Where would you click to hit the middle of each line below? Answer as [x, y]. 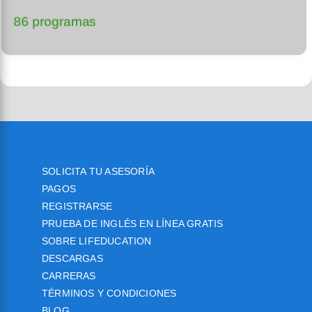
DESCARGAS [72, 258]
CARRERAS [69, 276]
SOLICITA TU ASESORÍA [98, 171]
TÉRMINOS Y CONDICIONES [109, 293]
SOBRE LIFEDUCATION [97, 241]
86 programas [55, 22]
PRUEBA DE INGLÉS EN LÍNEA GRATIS [133, 224]
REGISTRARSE [77, 206]
